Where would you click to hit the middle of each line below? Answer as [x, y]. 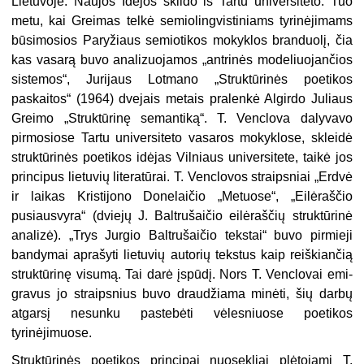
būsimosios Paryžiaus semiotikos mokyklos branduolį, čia [182, 41]
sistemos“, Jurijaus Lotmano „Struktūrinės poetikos [182, 80]
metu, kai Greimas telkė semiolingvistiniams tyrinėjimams [182, 21]
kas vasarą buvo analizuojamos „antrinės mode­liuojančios [182, 60]
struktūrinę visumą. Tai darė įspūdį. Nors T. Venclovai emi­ [182, 275]
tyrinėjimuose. [52, 333]
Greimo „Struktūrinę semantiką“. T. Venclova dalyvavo [182, 119]
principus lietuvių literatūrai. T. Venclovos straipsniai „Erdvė [182, 177]
